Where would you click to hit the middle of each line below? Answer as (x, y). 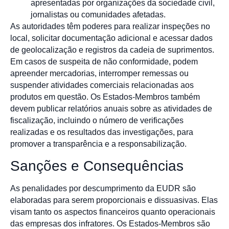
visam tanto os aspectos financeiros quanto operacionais (113, 212)
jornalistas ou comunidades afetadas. (98, 15)
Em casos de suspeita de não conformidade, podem (104, 62)
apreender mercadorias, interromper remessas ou (99, 74)
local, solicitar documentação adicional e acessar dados (111, 38)
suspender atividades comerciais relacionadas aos (102, 85)
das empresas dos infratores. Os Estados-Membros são (110, 223)
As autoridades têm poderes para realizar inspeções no (110, 27)
